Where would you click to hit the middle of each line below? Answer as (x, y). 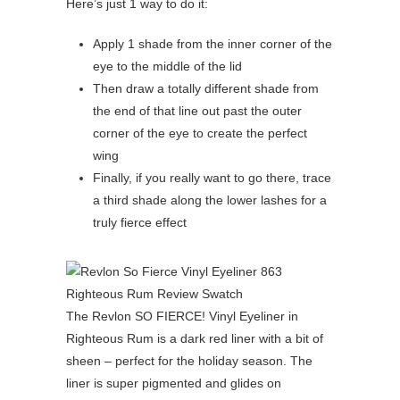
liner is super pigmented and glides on (174, 383)
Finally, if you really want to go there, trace (212, 178)
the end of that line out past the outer (197, 111)
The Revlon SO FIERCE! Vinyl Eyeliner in (182, 317)
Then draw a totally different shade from (206, 89)
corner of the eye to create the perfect (200, 133)
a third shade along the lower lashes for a (210, 200)
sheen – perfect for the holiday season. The (189, 361)
